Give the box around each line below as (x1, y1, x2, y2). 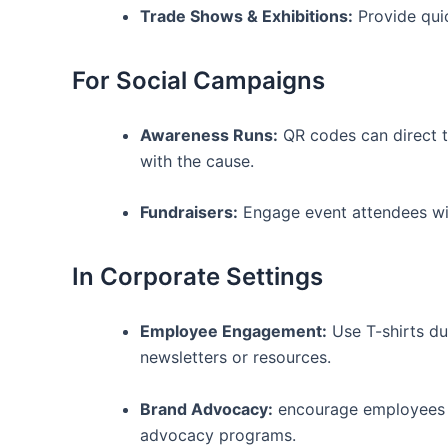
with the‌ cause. (140, 150, 254, 171)
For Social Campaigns (72, 66, 325, 96)
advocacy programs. (140, 424, 296, 445)
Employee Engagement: (140, 320, 327, 341)
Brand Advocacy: (140, 398, 273, 419)
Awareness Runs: (140, 124, 278, 145)
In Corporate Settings (72, 262, 323, 292)
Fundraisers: (140, 202, 238, 223)
